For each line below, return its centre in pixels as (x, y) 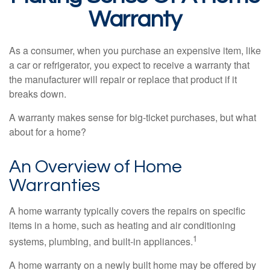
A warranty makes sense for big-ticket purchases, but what (133, 117)
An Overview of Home (96, 167)
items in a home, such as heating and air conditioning (122, 225)
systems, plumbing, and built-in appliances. (101, 242)
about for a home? (48, 132)
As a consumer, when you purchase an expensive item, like (135, 50)
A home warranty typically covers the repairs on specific (127, 211)
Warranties (55, 185)
